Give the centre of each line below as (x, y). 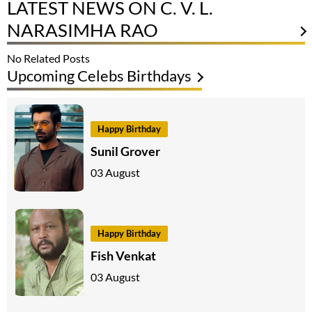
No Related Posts (48, 58)
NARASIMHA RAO (83, 30)
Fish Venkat (123, 255)
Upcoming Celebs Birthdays (99, 76)
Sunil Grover (125, 151)
